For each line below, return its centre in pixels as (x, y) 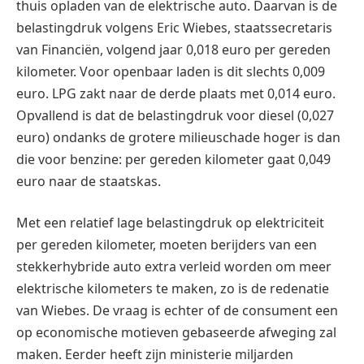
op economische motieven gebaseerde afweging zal (176, 333)
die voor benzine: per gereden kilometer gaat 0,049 (173, 159)
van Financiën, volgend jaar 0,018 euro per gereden (173, 49)
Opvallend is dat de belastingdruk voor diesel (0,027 (175, 115)
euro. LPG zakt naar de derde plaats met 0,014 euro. (176, 93)
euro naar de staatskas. (89, 181)
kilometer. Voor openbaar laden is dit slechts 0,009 (171, 71)
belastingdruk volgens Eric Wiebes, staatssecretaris (174, 27)
